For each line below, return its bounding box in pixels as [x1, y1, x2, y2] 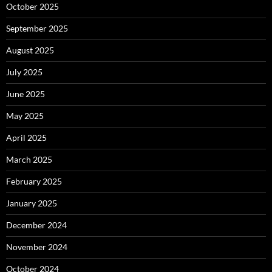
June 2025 [6, 89, 45, 100]
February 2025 [6, 176, 62, 187]
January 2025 [6, 198, 57, 209]
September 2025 [6, 23, 68, 34]
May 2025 [6, 110, 44, 121]
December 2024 [6, 220, 67, 231]
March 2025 [6, 154, 52, 165]
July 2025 [6, 67, 42, 78]
